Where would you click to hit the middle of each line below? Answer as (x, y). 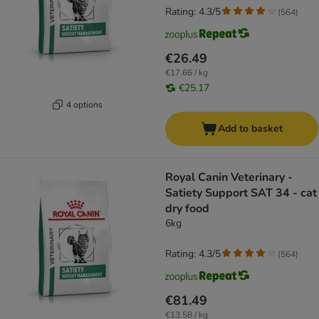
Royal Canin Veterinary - (229, 178)
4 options (84, 104)
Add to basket (250, 129)
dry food (187, 209)
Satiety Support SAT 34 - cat (241, 193)
